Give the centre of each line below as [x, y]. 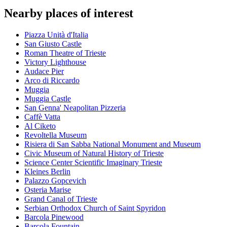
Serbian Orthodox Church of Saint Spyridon [95, 208]
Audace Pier [44, 71]
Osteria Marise [48, 190]
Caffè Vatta [42, 117]
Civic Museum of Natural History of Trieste [94, 154]
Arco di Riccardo [52, 81]
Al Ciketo [40, 126]
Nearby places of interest [69, 13]
